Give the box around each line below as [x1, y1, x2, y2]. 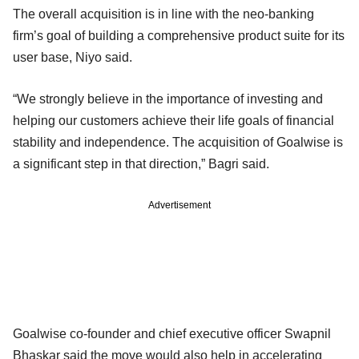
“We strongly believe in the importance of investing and [13, 91, 323, 106]
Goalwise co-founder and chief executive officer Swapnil [13, 326, 331, 341]
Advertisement [148, 199, 211, 211]
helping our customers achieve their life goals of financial [13, 113, 334, 127]
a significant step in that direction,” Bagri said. [13, 156, 269, 171]
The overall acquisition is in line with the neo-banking [13, 6, 314, 21]
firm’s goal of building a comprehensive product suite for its [13, 28, 345, 42]
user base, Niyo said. [13, 50, 132, 64]
